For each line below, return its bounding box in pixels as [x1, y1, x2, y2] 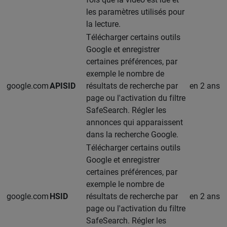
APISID [50, 80, 75, 91]
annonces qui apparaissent [86, 117, 183, 128]
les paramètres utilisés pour [86, 6, 184, 17]
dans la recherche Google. [86, 129, 178, 140]
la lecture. [86, 18, 121, 29]
